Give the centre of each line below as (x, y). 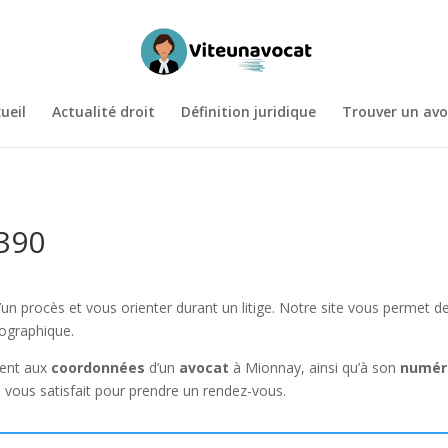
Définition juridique (248, 111)
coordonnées (98, 368)
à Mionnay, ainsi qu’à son (315, 368)
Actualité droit (103, 111)
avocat (204, 368)
